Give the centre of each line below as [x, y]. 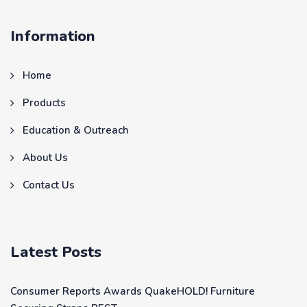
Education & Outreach [76, 131]
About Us [45, 158]
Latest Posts [56, 253]
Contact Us [49, 185]
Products [44, 103]
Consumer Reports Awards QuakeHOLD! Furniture [133, 292]
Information [53, 37]
